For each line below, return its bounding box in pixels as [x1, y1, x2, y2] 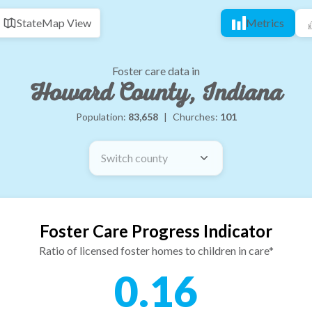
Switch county [101, 151, 168, 164]
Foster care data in [112, 64, 200, 77]
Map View [42, 16, 91, 29]
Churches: [172, 111, 220, 123]
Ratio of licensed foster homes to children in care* [38, 244, 274, 257]
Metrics [246, 16, 284, 29]
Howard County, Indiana [29, 77, 283, 109]
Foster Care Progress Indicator [40, 221, 272, 241]
